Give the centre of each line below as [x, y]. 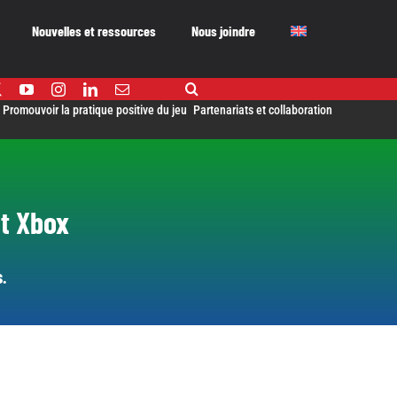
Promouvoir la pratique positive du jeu [95, 110]
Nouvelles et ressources [94, 31]
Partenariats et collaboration [263, 110]
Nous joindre [224, 31]
